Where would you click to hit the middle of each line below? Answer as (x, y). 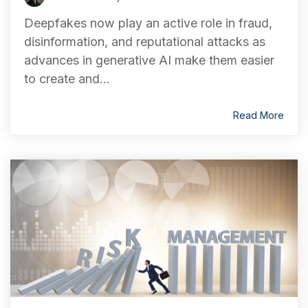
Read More (258, 115)
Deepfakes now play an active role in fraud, (148, 23)
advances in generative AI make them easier (149, 60)
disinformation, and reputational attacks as (145, 42)
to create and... (67, 79)
